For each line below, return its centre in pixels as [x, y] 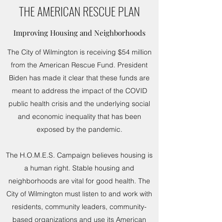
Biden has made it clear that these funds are [79, 78]
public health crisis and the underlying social [79, 104]
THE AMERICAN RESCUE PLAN [79, 11]
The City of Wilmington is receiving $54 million [79, 52]
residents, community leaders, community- [79, 207]
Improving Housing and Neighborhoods [79, 33]
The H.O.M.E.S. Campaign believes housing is [79, 155]
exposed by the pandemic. [79, 129]
